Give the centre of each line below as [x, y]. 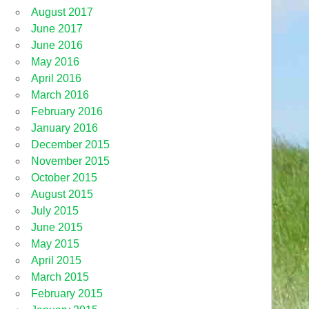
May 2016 [56, 61]
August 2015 [62, 194]
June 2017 [57, 28]
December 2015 [71, 144]
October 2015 [64, 177]
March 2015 [60, 277]
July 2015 [55, 210]
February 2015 [67, 293]
